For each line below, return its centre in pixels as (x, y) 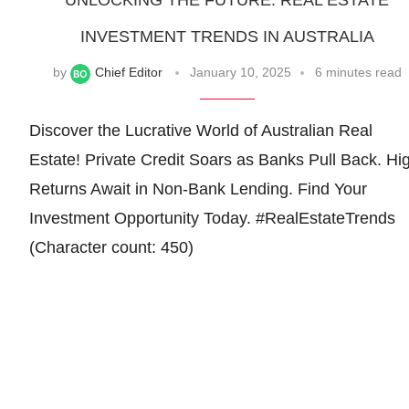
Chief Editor (128, 73)
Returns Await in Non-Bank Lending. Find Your (198, 189)
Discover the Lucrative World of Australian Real (201, 130)
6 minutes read (358, 73)
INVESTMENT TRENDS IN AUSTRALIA (227, 37)
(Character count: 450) (111, 247)
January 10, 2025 (240, 73)
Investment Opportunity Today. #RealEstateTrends (212, 218)
